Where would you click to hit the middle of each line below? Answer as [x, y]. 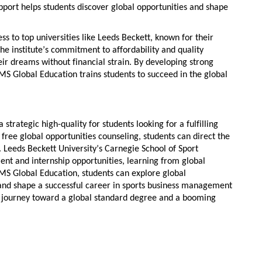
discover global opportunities [132, 7]
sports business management [177, 186]
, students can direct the [184, 137]
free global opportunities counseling [70, 137]
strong [201, 63]
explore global [159, 173]
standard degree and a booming [154, 198]
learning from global [166, 161]
